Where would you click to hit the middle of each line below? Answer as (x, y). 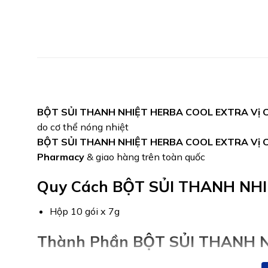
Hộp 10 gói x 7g (84, 211)
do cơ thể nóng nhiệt (83, 127)
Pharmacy (61, 156)
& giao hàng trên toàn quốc (145, 156)
